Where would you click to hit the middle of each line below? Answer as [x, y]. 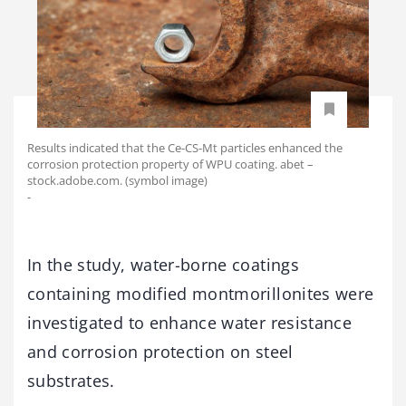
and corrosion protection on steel [160, 351]
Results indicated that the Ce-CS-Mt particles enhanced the [185, 147]
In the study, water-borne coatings [163, 264]
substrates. [71, 380]
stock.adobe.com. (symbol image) [117, 180]
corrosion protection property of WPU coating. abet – [170, 164]
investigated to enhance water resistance [190, 322]
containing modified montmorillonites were [201, 293]
